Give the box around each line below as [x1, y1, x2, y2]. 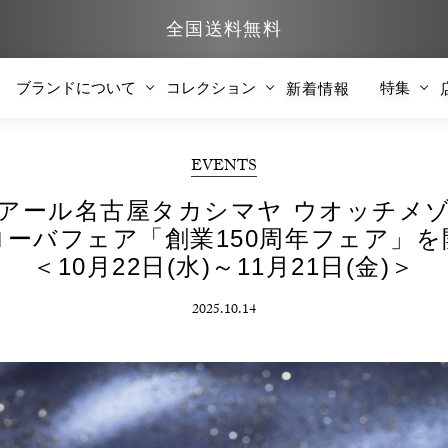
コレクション [165, 79, 256, 96]
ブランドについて [15, 79, 136, 96]
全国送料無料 [165, 19, 283, 39]
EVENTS [191, 154, 257, 181]
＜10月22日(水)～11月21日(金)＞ [32, 253, 416, 280]
